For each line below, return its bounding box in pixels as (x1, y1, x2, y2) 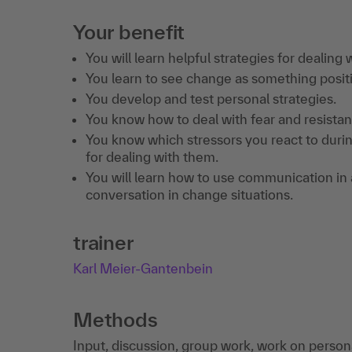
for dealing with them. (86, 149, 218, 164)
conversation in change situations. (86, 187, 293, 202)
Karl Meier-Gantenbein (73, 261, 213, 276)
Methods (73, 308, 158, 331)
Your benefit (73, 20, 185, 43)
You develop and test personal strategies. (86, 91, 336, 106)
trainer (73, 231, 134, 254)
